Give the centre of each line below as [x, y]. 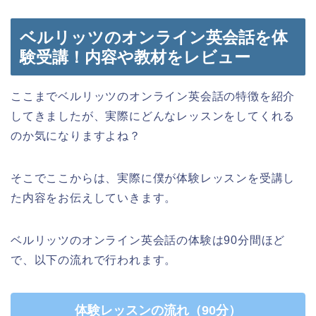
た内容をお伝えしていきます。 [94, 198]
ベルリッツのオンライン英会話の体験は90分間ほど [148, 241]
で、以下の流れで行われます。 [94, 260]
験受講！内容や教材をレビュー [135, 57]
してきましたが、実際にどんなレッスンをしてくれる [153, 116]
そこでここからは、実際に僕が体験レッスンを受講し [153, 178]
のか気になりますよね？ [76, 136]
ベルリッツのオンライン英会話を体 [154, 38]
